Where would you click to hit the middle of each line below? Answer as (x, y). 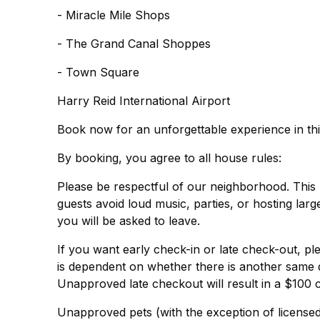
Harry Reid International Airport (144, 101)
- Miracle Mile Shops (114, 15)
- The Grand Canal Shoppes (134, 44)
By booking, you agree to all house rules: (169, 158)
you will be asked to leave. (129, 221)
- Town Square (98, 72)
